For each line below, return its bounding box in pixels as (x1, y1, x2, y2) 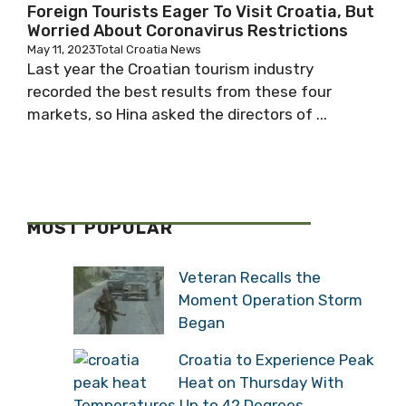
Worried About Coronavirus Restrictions (27, 21, 348, 41)
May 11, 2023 (27, 43, 96, 56)
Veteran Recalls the (179, 267, 321, 286)
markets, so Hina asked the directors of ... (27, 105, 327, 123)
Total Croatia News (96, 43, 201, 56)
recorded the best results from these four (27, 82, 332, 101)
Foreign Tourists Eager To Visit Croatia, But (27, 2, 374, 22)
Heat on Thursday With (179, 372, 343, 391)
